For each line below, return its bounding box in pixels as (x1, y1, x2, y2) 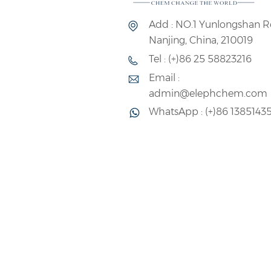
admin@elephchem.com (148, 87, 267, 99)
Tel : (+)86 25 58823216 (148, 53, 252, 65)
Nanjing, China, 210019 (148, 34, 253, 47)
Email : (148, 71, 180, 83)
